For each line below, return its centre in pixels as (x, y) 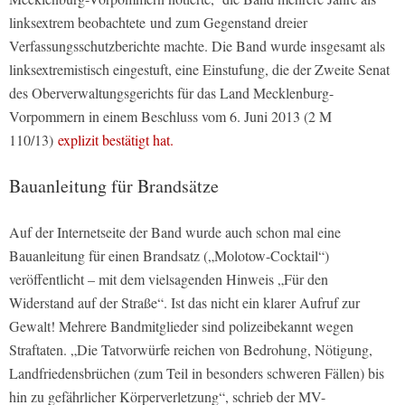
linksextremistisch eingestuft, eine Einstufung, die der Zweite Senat (199, 70)
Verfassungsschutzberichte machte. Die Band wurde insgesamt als (197, 46)
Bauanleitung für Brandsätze (114, 186)
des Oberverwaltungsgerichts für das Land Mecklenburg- (171, 93)
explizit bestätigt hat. (116, 140)
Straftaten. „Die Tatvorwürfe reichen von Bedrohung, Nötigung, (191, 350)
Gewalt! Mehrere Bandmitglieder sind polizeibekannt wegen (181, 326)
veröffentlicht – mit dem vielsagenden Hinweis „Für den (169, 279)
